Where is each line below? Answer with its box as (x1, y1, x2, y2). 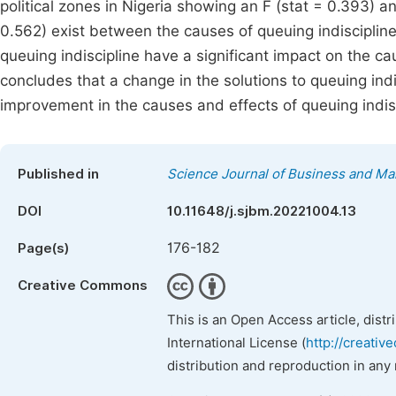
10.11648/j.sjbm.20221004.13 (167, 203, 356, 219)
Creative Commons (18, 278, 148, 293)
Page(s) (18, 240, 69, 256)
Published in (18, 166, 99, 182)
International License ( (167, 335, 306, 351)
